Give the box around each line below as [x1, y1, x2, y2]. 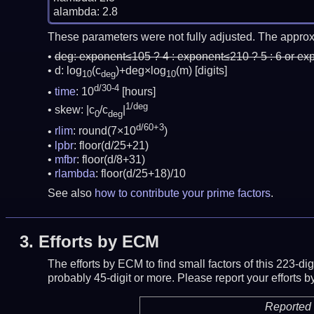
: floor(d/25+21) [73, 139, 149, 151]
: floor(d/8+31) [76, 153, 145, 165]
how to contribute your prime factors [94, 186, 271, 199]
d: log [54, 64, 82, 77]
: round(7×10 [72, 125, 136, 137]
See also [47, 186, 95, 199]
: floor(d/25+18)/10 [95, 167, 186, 179]
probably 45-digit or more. [47, 272, 175, 285]
